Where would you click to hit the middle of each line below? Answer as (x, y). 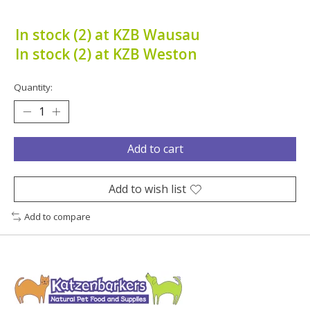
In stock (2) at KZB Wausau (107, 35)
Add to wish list (147, 189)
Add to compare (57, 217)
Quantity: (33, 88)
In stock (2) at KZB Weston (106, 54)
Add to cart (155, 149)
